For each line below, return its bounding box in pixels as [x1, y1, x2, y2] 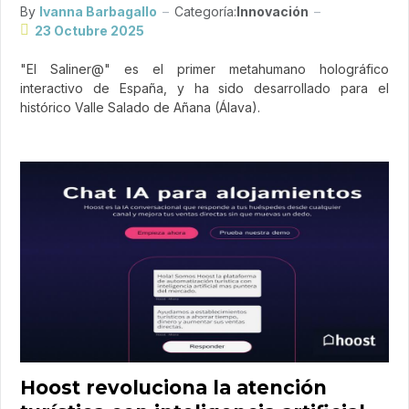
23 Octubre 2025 [35, 22, 144, 38]
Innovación [236, 3, 309, 19]
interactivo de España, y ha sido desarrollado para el [20, 79, 389, 96]
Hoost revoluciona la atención [20, 375, 327, 399]
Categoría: [174, 3, 236, 19]
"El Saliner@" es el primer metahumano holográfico [20, 60, 389, 77]
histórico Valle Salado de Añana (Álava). [20, 99, 260, 115]
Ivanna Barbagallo [39, 3, 157, 19]
